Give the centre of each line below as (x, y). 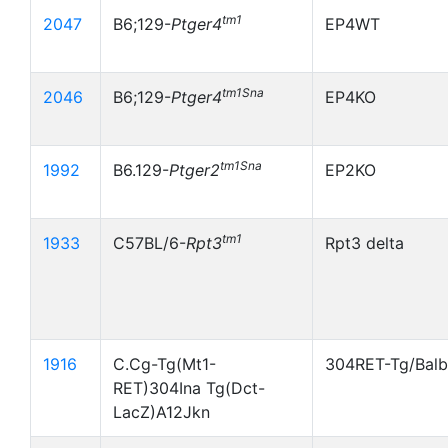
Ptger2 (194, 170)
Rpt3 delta (364, 243)
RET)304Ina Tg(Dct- (189, 388)
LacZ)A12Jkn (161, 412)
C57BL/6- (149, 243)
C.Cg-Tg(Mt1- (164, 364)
